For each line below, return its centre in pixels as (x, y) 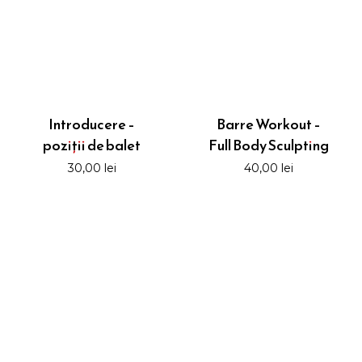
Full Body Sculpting (268, 145)
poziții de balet (92, 145)
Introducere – (92, 124)
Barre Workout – (268, 124)
